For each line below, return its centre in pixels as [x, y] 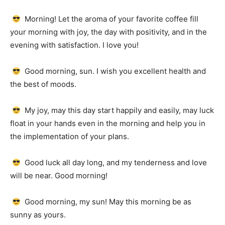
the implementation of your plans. [70, 136]
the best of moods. [43, 84]
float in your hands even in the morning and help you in [108, 123]
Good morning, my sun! [66, 202]
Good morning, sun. [60, 71]
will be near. [32, 176]
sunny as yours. [38, 215]
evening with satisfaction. [56, 45]
